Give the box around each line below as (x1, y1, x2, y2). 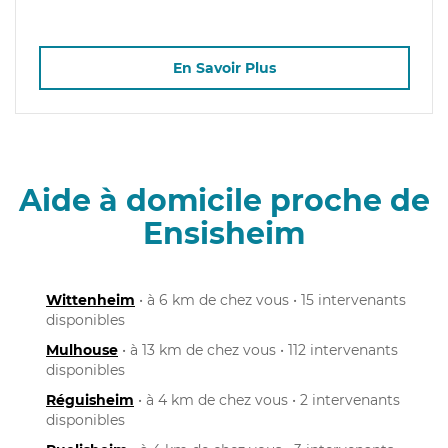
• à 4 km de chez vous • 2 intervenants (134, 390, 400, 409)
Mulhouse (46, 340, 118, 359)
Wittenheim (46, 290, 135, 309)
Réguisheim (46, 390, 134, 409)
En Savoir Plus (172, 59, 276, 78)
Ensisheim (143, 214, 305, 252)
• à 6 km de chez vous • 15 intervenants (135, 290, 406, 309)
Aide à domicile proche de (18, 181, 430, 219)
